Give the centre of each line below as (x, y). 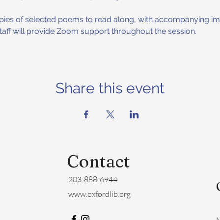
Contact (98, 161)
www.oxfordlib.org (99, 194)
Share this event (110, 88)
